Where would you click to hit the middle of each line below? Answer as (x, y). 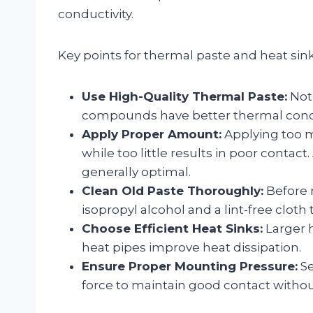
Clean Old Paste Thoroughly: (173, 190)
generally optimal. (136, 172)
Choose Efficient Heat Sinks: (172, 228)
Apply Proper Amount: (152, 134)
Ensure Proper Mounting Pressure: (190, 266)
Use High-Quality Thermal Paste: (184, 96)
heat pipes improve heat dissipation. (191, 247)
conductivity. (96, 14)
